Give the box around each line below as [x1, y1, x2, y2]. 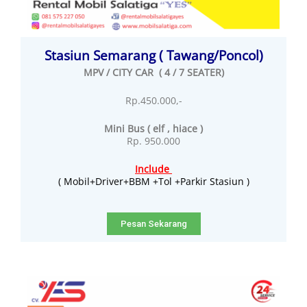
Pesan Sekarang [120, 218, 187, 229]
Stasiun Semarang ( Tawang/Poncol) [44, 45, 263, 64]
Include [135, 162, 172, 175]
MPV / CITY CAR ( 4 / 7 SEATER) [83, 65, 224, 79]
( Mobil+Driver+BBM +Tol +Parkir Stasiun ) [58, 174, 249, 188]
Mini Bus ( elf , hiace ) [104, 121, 203, 135]
